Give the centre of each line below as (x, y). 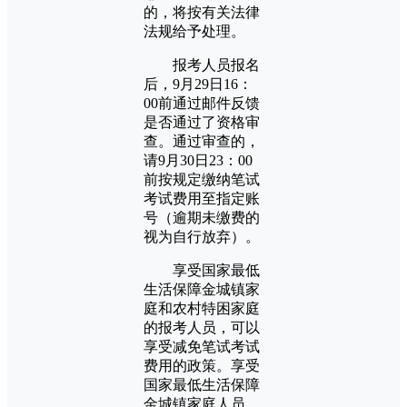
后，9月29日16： (198, 84)
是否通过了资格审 (202, 122)
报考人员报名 (202, 65)
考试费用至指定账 (202, 198)
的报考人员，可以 (202, 327)
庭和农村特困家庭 (202, 308)
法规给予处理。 (194, 31)
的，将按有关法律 (202, 12)
